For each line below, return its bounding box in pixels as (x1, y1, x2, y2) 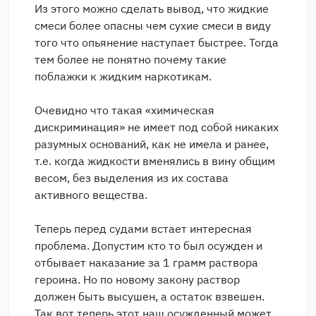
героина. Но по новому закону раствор (35, 272, 240, 287)
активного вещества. (35, 188, 147, 202)
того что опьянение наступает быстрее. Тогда (35, 35, 279, 50)
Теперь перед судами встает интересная (35, 221, 252, 236)
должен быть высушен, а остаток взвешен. (35, 289, 265, 304)
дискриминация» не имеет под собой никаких (35, 120, 279, 135)
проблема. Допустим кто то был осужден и (35, 238, 262, 253)
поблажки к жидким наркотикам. (35, 69, 212, 84)
